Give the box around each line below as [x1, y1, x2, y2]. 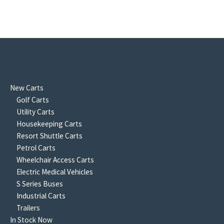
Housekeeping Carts [16, 119, 82, 128]
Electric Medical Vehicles [16, 167, 93, 176]
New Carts [10, 83, 43, 92]
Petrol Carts [16, 143, 56, 152]
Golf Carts [16, 95, 49, 104]
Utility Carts [16, 107, 55, 116]
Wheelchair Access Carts [16, 155, 94, 164]
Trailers [16, 203, 40, 212]
